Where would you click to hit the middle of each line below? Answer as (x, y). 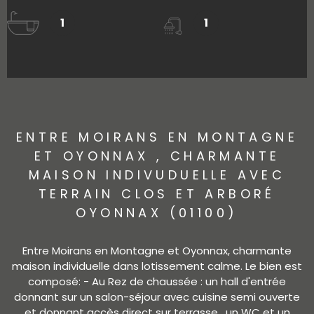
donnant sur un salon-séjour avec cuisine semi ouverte (157, 296)
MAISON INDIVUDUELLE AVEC (157, 175)
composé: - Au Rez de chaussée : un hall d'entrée (157, 281)
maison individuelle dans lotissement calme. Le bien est (157, 266)
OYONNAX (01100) (157, 212)
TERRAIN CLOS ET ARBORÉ (157, 193)
